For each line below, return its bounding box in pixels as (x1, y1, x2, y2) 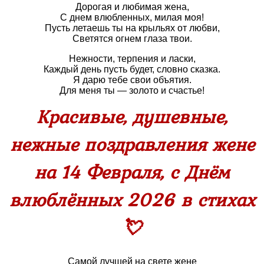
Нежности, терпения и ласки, (68, 53, 196, 64)
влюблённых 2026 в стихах (9, 185, 255, 213)
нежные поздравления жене (9, 130, 255, 158)
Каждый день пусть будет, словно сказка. (44, 64, 220, 74)
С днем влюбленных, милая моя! (60, 12, 204, 22)
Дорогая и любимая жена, (75, 1, 189, 12)
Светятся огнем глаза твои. (72, 33, 192, 44)
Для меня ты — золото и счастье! (60, 85, 204, 95)
